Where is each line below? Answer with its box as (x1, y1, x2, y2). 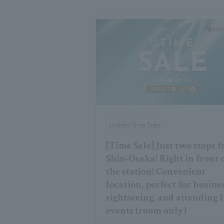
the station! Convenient (106, 165, 206, 178)
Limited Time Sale (109, 120, 160, 130)
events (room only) (106, 204, 187, 217)
